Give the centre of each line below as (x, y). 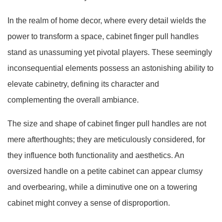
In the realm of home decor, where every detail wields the (107, 21)
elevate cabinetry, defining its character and (83, 84)
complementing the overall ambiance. (73, 100)
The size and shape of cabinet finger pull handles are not (107, 124)
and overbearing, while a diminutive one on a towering (102, 187)
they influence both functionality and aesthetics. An (96, 155)
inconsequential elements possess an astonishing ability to (111, 68)
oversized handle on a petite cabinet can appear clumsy (105, 171)
